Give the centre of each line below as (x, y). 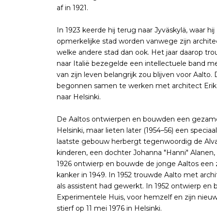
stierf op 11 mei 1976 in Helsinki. (109, 208)
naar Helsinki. (79, 97)
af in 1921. (72, 8)
